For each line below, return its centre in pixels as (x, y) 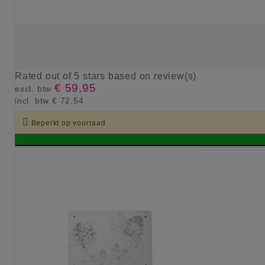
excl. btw (35, 89)
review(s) (175, 76)
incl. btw (33, 101)
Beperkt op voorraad (68, 123)
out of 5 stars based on (100, 76)
